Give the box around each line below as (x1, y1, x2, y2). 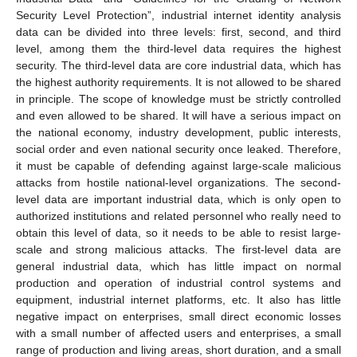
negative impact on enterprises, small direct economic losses (16, 310, 341, 324)
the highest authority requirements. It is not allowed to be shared (16, 76, 341, 89)
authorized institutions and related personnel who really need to (16, 210, 341, 223)
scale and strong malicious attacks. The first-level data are (16, 243, 341, 257)
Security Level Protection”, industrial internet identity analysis (16, 9, 341, 22)
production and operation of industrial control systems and (16, 277, 341, 290)
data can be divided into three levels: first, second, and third (16, 25, 341, 39)
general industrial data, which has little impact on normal (16, 260, 341, 273)
